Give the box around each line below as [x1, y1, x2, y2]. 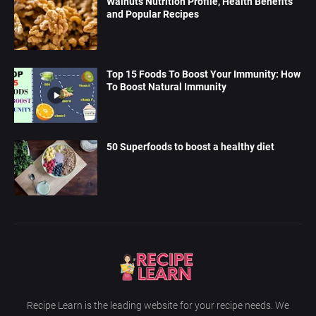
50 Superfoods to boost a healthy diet [107, 140, 274, 152]
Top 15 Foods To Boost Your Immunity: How [107, 68, 300, 80]
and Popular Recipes [107, 8, 199, 20]
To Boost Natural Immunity [107, 80, 226, 92]
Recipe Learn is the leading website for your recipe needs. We [27, 299, 289, 311]
